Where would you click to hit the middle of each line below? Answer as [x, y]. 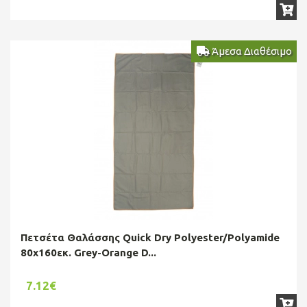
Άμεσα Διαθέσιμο [250, 51]
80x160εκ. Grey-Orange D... [88, 252]
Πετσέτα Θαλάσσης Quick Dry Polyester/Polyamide [150, 237]
